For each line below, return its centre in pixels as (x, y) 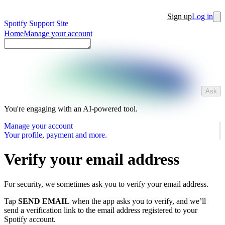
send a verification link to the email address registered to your (101, 210)
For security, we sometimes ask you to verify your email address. (106, 184)
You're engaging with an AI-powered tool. (71, 109)
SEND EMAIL (44, 201)
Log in (202, 16)
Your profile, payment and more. (55, 135)
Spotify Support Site (36, 23)
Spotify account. (30, 219)
